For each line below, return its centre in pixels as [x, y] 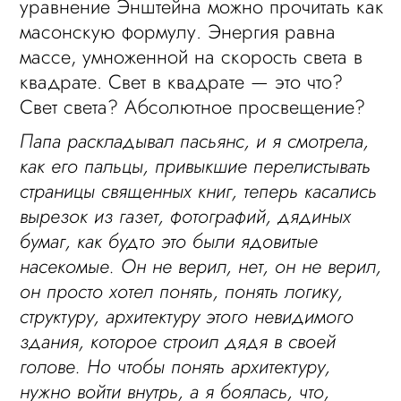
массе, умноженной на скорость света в [192, 56]
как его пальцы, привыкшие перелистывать [196, 166]
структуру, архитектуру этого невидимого [187, 316]
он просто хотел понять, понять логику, [182, 291]
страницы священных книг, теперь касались [199, 191]
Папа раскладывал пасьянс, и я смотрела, [195, 141]
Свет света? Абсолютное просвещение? [193, 107]
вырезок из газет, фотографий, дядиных [186, 216]
